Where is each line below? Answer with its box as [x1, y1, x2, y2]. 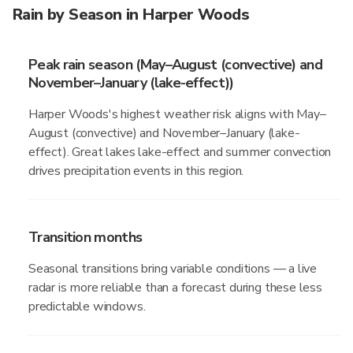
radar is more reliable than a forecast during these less [28, 279, 322, 296]
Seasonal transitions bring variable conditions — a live [28, 260, 318, 277]
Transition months [28, 228, 143, 247]
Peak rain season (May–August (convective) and [28, 55, 322, 74]
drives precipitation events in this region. [28, 162, 244, 180]
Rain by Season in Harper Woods [13, 4, 249, 25]
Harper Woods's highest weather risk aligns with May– [28, 106, 326, 123]
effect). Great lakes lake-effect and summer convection [28, 143, 332, 161]
